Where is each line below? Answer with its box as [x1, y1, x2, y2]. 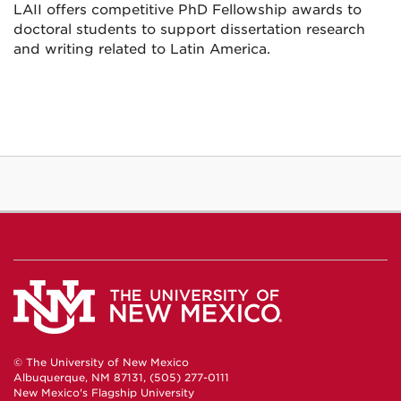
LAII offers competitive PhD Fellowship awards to [13, 2, 362, 18]
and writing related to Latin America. [13, 41, 270, 57]
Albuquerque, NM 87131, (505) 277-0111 [13, 371, 229, 385]
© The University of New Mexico [13, 356, 189, 370]
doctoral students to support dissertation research [13, 21, 365, 38]
